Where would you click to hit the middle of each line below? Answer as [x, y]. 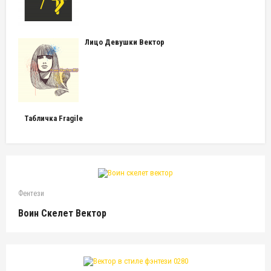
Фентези [31, 193]
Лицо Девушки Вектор [125, 42]
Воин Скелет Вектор [62, 213]
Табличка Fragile [54, 118]
